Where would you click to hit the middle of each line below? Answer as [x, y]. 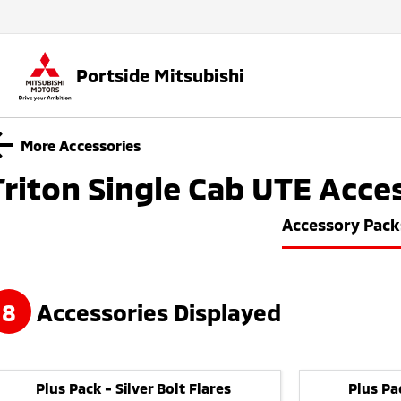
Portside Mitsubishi [160, 76]
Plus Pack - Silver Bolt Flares [134, 388]
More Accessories [81, 145]
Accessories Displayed [156, 311]
